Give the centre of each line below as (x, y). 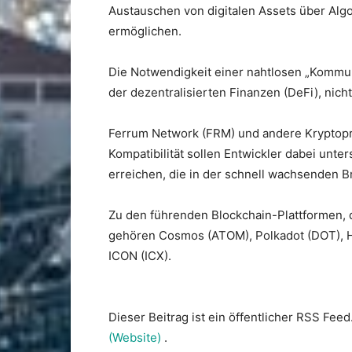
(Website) (136, 337)
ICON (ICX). (140, 256)
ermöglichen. (145, 31)
